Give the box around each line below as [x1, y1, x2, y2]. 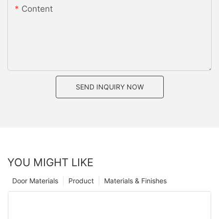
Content [22, 3, 53, 14]
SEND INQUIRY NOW [75, 82, 144, 91]
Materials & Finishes [104, 176, 167, 185]
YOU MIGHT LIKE [7, 155, 93, 169]
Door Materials [12, 176, 58, 185]
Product [68, 176, 94, 185]
